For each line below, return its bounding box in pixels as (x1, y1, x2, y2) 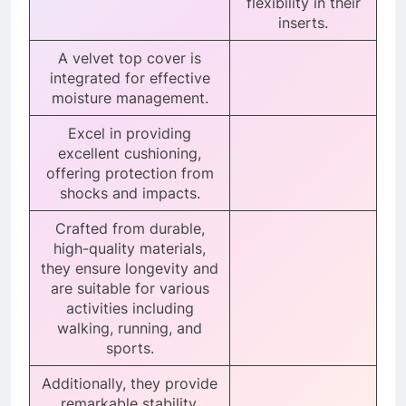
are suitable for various (50, 278, 209, 297)
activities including (65, 298, 194, 317)
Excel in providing (68, 123, 191, 142)
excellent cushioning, (58, 143, 201, 162)
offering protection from (45, 163, 214, 182)
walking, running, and (57, 318, 202, 337)
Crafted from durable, (54, 218, 205, 237)
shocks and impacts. (59, 183, 200, 202)
